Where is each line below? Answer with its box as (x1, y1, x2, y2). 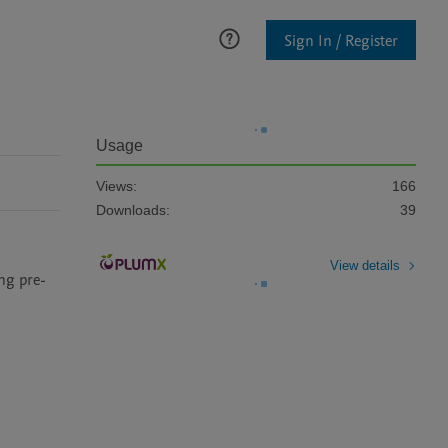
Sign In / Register (284, 29, 398, 52)
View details (330, 257, 400, 273)
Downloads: (96, 202, 170, 218)
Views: (96, 178, 137, 194)
